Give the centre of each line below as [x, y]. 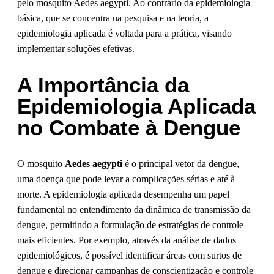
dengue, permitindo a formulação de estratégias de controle [130, 225]
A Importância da [103, 85]
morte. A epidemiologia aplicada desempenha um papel [123, 194]
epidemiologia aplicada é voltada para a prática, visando [124, 34]
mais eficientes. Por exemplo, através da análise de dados [127, 240]
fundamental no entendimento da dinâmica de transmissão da [134, 210]
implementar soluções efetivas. [76, 49]
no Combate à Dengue [129, 128]
